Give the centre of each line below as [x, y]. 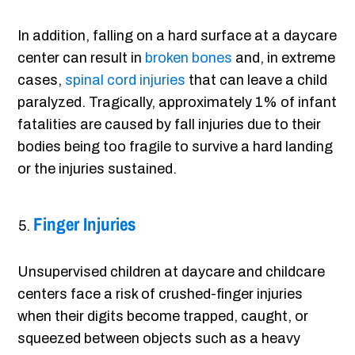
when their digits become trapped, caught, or [163, 317]
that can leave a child [257, 80]
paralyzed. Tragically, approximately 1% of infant [177, 103]
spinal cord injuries [126, 80]
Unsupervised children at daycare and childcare [172, 272]
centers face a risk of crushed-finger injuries [160, 294]
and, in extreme [284, 58]
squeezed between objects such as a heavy [159, 339]
